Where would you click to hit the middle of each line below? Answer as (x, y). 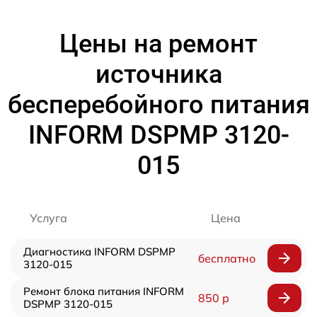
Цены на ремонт (158, 44)
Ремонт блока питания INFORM (104, 291)
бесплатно (226, 258)
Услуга (48, 218)
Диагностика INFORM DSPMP (99, 251)
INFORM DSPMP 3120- (158, 135)
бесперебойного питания (158, 104)
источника (158, 74)
